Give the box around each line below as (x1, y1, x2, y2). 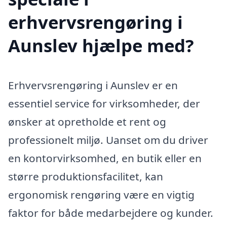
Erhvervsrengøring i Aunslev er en (8, 78, 178, 92)
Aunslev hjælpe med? (8, 33, 194, 57)
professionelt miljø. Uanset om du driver (8, 132, 208, 147)
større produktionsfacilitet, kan (8, 169, 163, 183)
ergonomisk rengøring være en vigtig (8, 187, 195, 202)
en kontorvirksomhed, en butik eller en (8, 150, 202, 165)
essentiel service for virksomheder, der (8, 96, 200, 110)
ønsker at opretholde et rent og (8, 114, 166, 129)
